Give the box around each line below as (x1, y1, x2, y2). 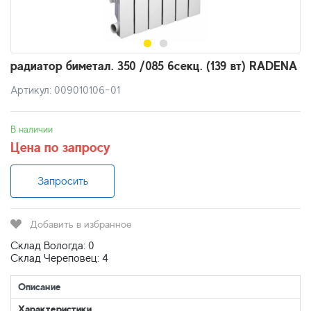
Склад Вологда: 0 (10, 239, 94, 252)
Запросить (37, 175, 88, 187)
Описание (18, 280, 61, 292)
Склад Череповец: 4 (10, 252, 108, 264)
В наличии (10, 124, 53, 135)
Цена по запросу (10, 139, 110, 155)
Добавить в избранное (30, 218, 132, 230)
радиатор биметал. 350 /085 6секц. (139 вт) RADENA (10, 58, 297, 73)
